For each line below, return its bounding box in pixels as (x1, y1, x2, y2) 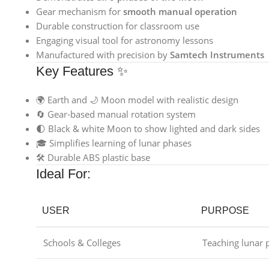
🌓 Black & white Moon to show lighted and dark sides (36, 122, 260, 134)
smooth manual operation (123, 5, 237, 17)
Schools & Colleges (43, 237, 121, 249)
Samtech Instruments (170, 49, 264, 61)
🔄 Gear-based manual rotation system (36, 108, 196, 120)
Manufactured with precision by (36, 49, 170, 61)
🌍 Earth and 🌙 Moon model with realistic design (36, 94, 238, 106)
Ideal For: (36, 166, 91, 181)
